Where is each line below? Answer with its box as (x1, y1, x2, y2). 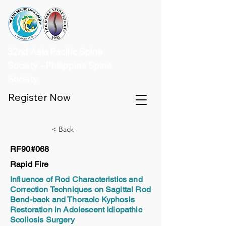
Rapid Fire (10, 159, 49, 169)
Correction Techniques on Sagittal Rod (10, 185, 151, 194)
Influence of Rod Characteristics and (10, 175, 143, 184)
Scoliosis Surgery (10, 215, 75, 224)
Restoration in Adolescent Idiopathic (10, 205, 142, 214)
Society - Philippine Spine (8, 60, 112, 71)
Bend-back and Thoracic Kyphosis (10, 195, 135, 204)
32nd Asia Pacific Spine (8, 46, 102, 58)
